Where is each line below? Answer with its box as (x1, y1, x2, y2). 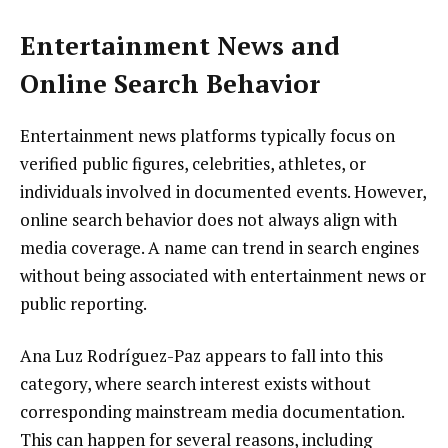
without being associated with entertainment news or (20, 264, 426, 288)
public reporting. (20, 292, 147, 316)
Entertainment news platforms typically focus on (20, 124, 395, 148)
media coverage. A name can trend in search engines (20, 236, 419, 260)
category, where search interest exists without (20, 371, 371, 395)
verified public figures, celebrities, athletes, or (20, 152, 366, 176)
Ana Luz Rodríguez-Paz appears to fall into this (20, 343, 383, 367)
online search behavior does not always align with (20, 208, 397, 232)
